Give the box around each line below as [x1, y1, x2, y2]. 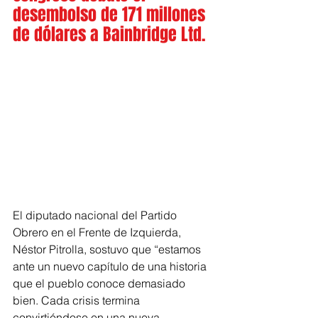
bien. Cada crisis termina [13, 292, 143, 307]
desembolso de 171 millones [13, 2, 209, 27]
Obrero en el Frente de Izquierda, [13, 224, 184, 239]
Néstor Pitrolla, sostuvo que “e [13, 241, 165, 256]
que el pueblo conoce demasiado [13, 275, 188, 290]
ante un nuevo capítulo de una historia [13, 258, 209, 273]
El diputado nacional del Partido [13, 207, 180, 222]
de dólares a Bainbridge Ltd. [13, 22, 206, 47]
